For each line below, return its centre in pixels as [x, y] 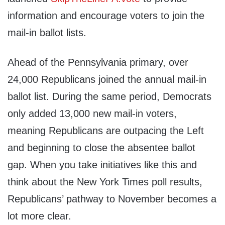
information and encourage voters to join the [106, 16]
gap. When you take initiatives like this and [102, 165]
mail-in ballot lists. [47, 33]
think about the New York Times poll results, [105, 182]
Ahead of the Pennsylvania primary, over [98, 63]
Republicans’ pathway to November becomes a [112, 199]
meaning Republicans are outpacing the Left [106, 131]
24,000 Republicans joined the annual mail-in [107, 80]
